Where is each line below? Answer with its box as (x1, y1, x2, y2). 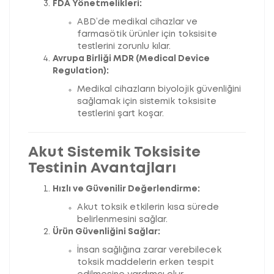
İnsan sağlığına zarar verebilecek (77, 246, 221, 254)
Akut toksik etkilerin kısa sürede (77, 204, 219, 212)
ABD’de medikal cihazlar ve (77, 18, 198, 26)
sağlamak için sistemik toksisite (77, 98, 217, 106)
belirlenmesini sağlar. (77, 216, 168, 224)
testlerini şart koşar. (77, 110, 164, 118)
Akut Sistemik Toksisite (28, 146, 201, 160)
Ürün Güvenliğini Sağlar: (53, 228, 160, 236)
